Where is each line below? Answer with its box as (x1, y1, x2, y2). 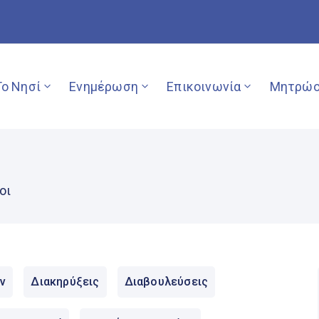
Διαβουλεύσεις (124, 274, 209, 288)
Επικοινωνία (167, 78, 241, 94)
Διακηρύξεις (31, 274, 100, 288)
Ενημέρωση (69, 78, 138, 94)
